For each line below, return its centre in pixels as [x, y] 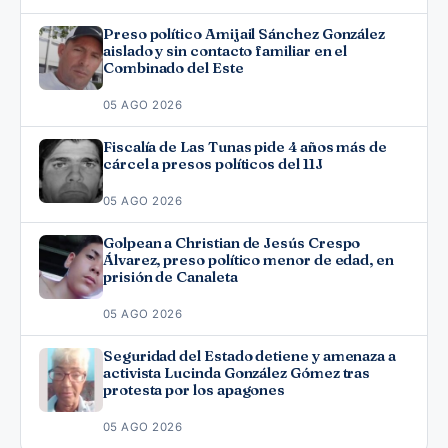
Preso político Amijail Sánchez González [244, 33]
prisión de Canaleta [170, 276]
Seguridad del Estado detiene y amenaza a [250, 355]
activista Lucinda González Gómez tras [237, 372]
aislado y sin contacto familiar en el [225, 50]
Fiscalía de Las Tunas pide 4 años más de [245, 146]
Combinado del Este [173, 67]
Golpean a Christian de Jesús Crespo [232, 242]
